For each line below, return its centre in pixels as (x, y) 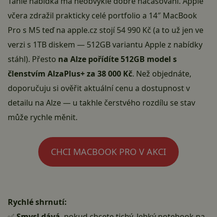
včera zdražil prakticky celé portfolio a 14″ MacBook (102, 16)
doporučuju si (34, 88)
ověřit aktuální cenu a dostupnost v (125, 88)
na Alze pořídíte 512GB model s (117, 59)
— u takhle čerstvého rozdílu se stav (128, 103)
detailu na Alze (34, 103)
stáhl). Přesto (33, 59)
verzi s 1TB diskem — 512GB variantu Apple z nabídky (105, 45)
